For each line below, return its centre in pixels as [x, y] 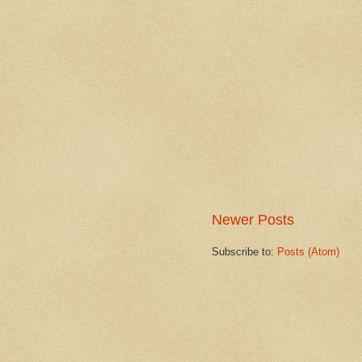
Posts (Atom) [308, 251]
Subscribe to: [244, 251]
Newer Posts [253, 219]
